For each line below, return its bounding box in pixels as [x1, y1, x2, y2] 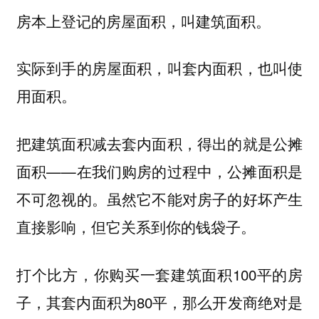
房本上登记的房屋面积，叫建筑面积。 [16, 9, 271, 31]
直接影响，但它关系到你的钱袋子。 [16, 215, 256, 237]
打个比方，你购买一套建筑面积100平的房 [16, 263, 303, 285]
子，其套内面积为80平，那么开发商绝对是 [16, 291, 303, 313]
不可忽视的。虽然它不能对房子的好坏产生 [16, 187, 303, 209]
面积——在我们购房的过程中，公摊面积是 [16, 159, 303, 182]
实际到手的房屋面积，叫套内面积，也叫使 [16, 57, 303, 79]
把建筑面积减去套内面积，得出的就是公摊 [16, 132, 303, 154]
